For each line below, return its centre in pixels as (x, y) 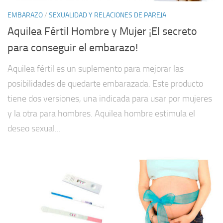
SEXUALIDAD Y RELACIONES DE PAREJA (108, 15)
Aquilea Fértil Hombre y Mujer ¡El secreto (102, 32)
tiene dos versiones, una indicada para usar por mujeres (110, 99)
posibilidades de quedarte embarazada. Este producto (105, 84)
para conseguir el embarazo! (73, 48)
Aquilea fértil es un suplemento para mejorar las (96, 69)
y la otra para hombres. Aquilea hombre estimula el (101, 114)
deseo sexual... (34, 129)
